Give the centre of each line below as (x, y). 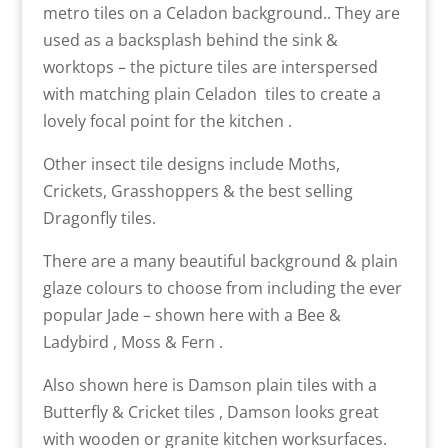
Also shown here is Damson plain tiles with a (209, 385)
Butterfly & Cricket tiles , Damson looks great (210, 412)
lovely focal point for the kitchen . (167, 121)
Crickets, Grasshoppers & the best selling (197, 191)
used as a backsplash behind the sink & (190, 40)
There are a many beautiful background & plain (220, 261)
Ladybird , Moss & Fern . (132, 342)
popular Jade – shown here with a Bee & (191, 315)
